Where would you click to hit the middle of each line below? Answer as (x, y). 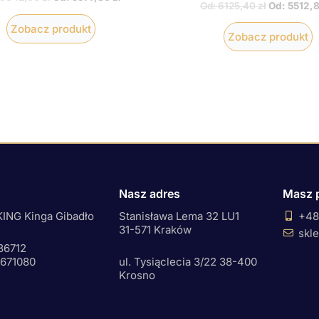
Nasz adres (149, 194)
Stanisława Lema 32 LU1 (179, 216)
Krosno (137, 275)
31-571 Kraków (155, 229)
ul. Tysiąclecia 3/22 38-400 (188, 261)
